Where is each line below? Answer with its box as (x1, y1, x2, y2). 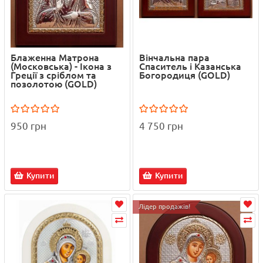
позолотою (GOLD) (11, 79, 97, 90)
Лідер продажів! (139, 203, 190, 211)
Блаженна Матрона (11, 52, 99, 63)
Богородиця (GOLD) (139, 70, 230, 81)
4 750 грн (139, 120, 183, 132)
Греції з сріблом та (11, 70, 96, 81)
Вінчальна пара (139, 52, 210, 63)
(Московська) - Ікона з (11, 61, 112, 72)
